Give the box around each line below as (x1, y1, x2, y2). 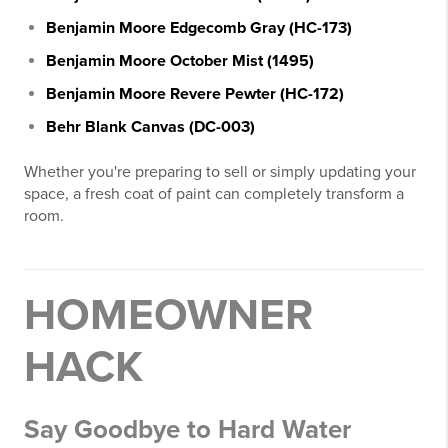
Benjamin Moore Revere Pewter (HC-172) (46, 84, 344, 104)
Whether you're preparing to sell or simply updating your (24, 162, 416, 182)
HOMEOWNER (24, 289, 313, 342)
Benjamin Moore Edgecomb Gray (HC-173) (46, 18, 352, 38)
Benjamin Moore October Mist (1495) (46, 51, 314, 71)
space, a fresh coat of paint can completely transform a (24, 184, 404, 204)
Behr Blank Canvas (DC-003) (46, 117, 255, 137)
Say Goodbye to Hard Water (24, 414, 351, 445)
